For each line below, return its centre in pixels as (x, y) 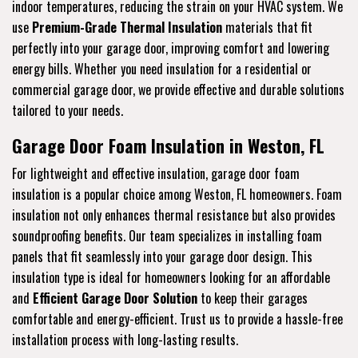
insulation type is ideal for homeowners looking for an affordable (171, 278)
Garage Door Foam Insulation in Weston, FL (168, 146)
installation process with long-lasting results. (125, 340)
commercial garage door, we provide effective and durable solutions (178, 90)
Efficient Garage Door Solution (115, 298)
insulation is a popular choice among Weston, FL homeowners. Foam (177, 195)
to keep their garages (253, 298)
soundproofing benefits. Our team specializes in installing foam (167, 236)
